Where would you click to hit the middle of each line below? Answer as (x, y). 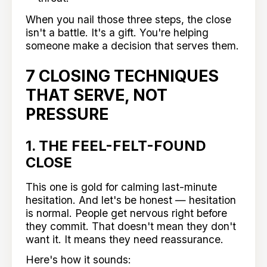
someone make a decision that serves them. (133, 45)
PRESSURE (67, 114)
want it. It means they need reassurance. (125, 239)
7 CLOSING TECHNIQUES (122, 76)
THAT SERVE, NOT (97, 95)
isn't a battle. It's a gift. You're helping (117, 32)
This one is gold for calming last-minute (122, 187)
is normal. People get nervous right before (127, 213)
